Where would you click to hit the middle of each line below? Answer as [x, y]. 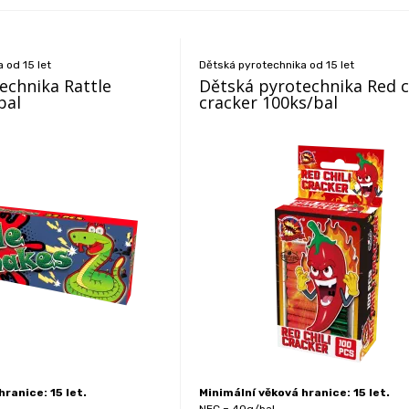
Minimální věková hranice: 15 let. [295, 393]
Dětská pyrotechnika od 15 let [277, 65]
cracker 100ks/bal [269, 102]
